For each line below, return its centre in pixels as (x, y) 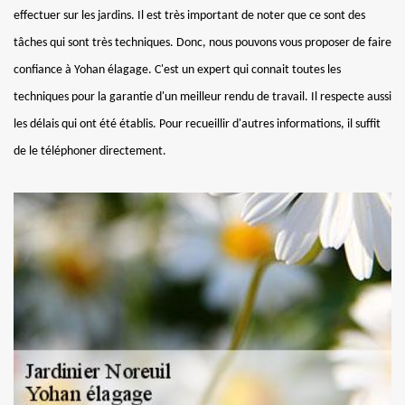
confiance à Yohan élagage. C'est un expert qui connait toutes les (177, 70)
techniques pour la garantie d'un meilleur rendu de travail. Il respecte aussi (202, 97)
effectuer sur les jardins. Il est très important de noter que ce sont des (189, 15)
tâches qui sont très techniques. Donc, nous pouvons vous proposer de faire (202, 42)
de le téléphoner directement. (90, 151)
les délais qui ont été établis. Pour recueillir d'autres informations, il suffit (197, 124)
